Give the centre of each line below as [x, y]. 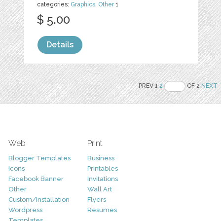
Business [101, 158]
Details [60, 45]
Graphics [83, 5]
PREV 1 [149, 86]
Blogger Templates [39, 158]
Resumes [102, 210]
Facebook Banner [36, 179]
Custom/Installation [39, 200]
